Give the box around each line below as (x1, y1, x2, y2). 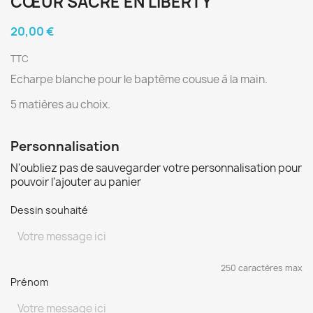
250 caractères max (221, 262, 303, 274)
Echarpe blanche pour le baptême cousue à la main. (10, 72, 268, 87)
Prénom (10, 275, 48, 289)
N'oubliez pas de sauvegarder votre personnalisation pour (10, 161, 302, 175)
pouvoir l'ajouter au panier (10, 175, 141, 189)
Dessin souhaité (10, 203, 88, 217)
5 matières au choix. (10, 97, 110, 112)
